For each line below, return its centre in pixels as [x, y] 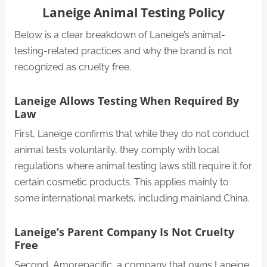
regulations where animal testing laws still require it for [133, 166]
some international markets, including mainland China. [132, 198]
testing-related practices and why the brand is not [123, 51]
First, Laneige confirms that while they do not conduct [132, 134]
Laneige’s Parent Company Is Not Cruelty [124, 232]
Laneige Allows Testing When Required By [127, 101]
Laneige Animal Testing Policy [133, 12]
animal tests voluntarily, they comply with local [117, 150]
